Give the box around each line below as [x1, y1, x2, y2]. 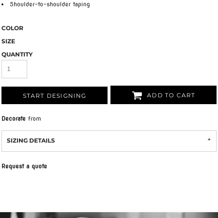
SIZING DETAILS [7, 137, 55, 144]
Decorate [1, 115, 26, 122]
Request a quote [1, 163, 47, 170]
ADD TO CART [147, 91, 196, 99]
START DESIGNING [22, 92, 87, 100]
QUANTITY [1, 51, 33, 58]
